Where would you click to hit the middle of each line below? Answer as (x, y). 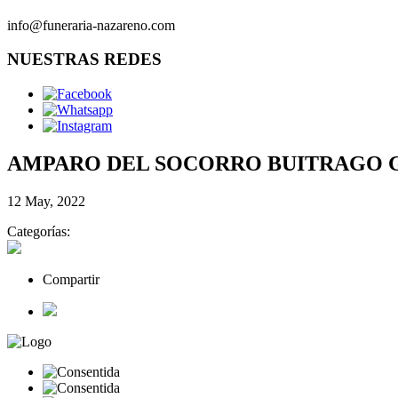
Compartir (71, 279)
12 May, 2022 (46, 201)
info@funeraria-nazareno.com (91, 25)
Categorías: (39, 231)
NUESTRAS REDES (84, 60)
